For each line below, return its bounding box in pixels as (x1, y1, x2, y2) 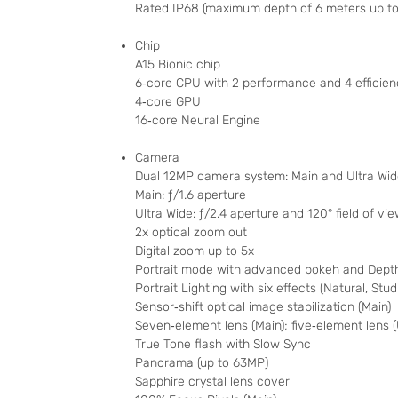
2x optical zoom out (135, 225, 247, 241)
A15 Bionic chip (135, 57, 220, 73)
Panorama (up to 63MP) (135, 355, 268, 371)
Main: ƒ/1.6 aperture (135, 187, 246, 203)
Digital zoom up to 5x (135, 243, 254, 259)
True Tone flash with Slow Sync (135, 337, 311, 353)
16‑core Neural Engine (135, 113, 260, 129)
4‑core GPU (135, 94, 201, 110)
